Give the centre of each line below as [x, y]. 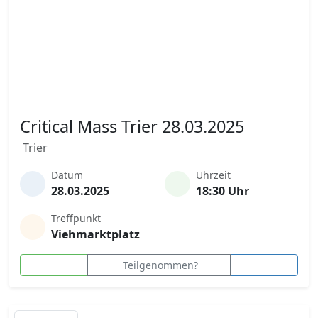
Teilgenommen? [160, 265]
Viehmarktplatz [95, 234]
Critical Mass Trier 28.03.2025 [132, 126]
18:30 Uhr [223, 191]
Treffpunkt [76, 218]
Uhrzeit [213, 175]
